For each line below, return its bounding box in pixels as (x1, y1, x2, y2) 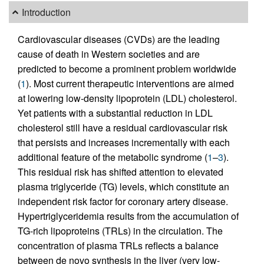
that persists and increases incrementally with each (18, 135, 230, 149)
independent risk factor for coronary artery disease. (18, 194, 228, 208)
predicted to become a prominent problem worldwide (18, 61, 236, 75)
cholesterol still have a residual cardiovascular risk (18, 120, 227, 134)
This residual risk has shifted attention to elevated (18, 164, 223, 179)
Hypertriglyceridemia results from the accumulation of (18, 209, 239, 223)
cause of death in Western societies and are (18, 47, 200, 61)
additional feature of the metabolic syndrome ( (18, 150, 207, 164)
